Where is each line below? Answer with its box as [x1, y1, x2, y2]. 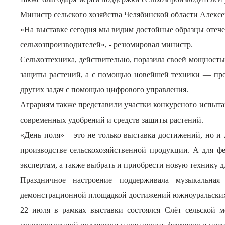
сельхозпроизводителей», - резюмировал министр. [20, 40, 193, 49]
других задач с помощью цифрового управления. [20, 85, 188, 94]
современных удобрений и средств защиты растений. [20, 116, 203, 124]
